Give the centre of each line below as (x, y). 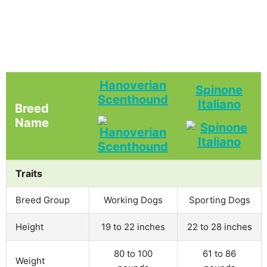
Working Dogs (133, 200)
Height (30, 226)
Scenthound (133, 99)
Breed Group (43, 200)
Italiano (219, 104)
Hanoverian (133, 85)
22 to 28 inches (219, 226)
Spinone (219, 90)
